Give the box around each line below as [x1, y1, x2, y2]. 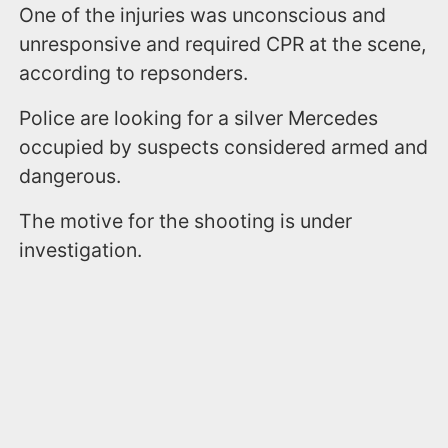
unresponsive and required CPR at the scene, [19, 31, 427, 56]
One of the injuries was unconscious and [19, 2, 387, 27]
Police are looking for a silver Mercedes [19, 105, 379, 130]
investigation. [19, 237, 148, 262]
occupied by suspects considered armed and [19, 134, 429, 159]
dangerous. [19, 163, 127, 188]
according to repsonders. [19, 60, 254, 85]
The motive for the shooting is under [19, 208, 353, 233]
